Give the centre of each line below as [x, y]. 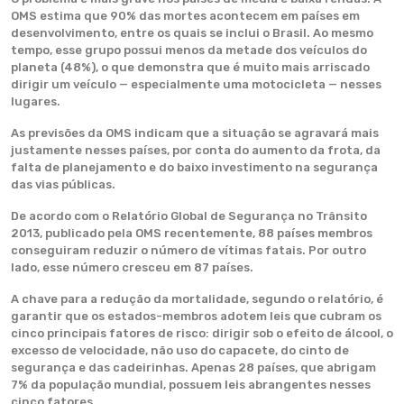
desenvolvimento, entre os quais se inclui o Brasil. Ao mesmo [192, 33]
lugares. [36, 101]
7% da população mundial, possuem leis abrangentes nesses [191, 385]
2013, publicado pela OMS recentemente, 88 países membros [192, 233]
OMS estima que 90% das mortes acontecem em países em [185, 16]
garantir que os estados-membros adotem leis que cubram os [196, 316]
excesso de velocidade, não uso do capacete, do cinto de [180, 350]
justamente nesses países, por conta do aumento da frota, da [196, 150]
